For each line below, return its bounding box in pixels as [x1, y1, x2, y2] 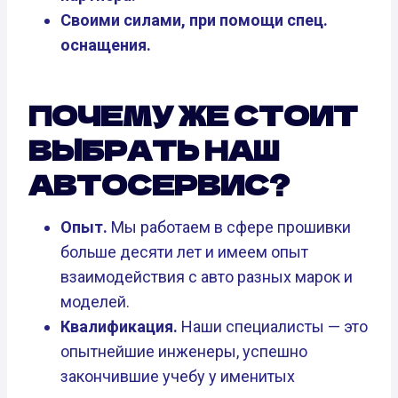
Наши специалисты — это [178, 317, 368, 337]
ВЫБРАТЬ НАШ [28, 130, 279, 170]
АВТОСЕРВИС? [28, 164, 290, 204]
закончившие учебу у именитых [60, 367, 295, 386]
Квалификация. [60, 317, 178, 337]
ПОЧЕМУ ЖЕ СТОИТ [28, 95, 358, 135]
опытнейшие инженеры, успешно [60, 342, 307, 362]
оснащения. [60, 36, 151, 55]
